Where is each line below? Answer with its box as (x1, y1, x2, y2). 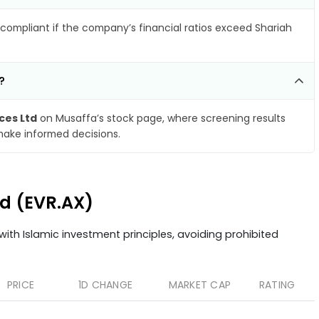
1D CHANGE (78, 278, 132, 292)
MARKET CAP (168, 278, 231, 292)
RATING (258, 278, 296, 292)
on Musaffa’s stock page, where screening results (37, 111, 286, 125)
